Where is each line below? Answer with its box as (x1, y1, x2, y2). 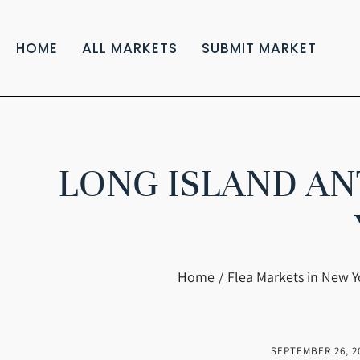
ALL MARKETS (82, 39, 178, 58)
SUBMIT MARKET (202, 39, 317, 58)
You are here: (16, 268, 94, 286)
